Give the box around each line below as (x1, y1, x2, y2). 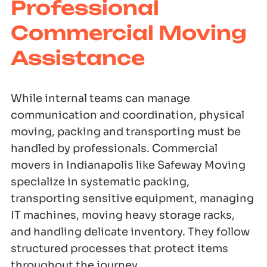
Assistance (11, 46, 145, 70)
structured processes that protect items (11, 242, 228, 256)
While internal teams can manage (11, 92, 190, 105)
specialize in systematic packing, (11, 175, 190, 189)
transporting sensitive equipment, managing (11, 192, 254, 206)
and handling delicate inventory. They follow (11, 225, 250, 239)
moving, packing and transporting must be (11, 125, 241, 139)
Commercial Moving (11, 21, 247, 45)
